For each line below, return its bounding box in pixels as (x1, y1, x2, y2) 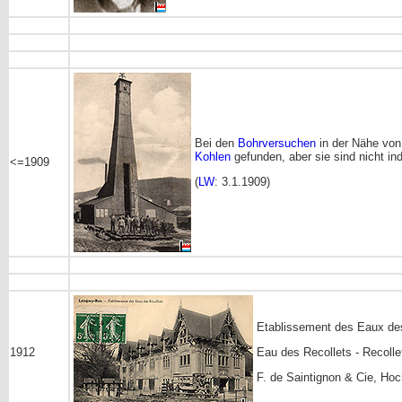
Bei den (195, 135, 238, 150)
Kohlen (195, 149, 231, 163)
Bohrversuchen (238, 135, 316, 150)
